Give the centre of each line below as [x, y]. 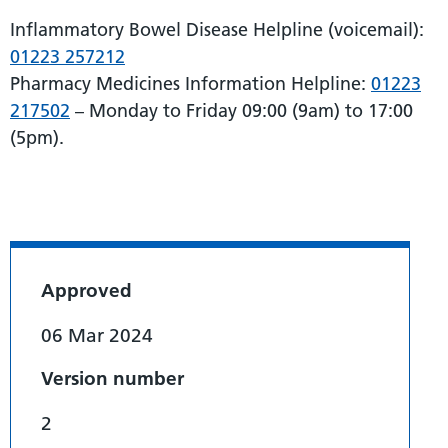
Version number [112, 379]
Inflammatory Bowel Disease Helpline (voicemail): [217, 30]
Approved [86, 291]
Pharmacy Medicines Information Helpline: [190, 84]
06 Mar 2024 [97, 336]
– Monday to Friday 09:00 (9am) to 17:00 [241, 111]
